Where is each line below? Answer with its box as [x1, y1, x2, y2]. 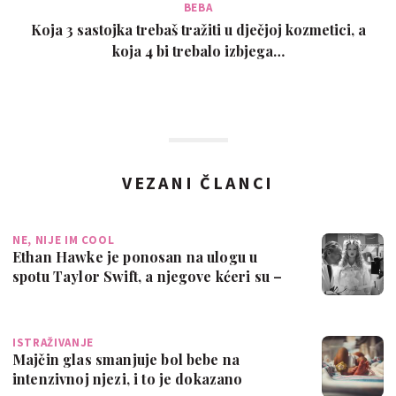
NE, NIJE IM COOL [12, 232, 115, 247]
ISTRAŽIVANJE [12, 334, 94, 350]
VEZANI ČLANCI [121, 171, 275, 194]
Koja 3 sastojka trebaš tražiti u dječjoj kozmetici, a [30, 19, 366, 39]
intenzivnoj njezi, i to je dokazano [12, 369, 243, 388]
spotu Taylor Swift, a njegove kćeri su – [12, 266, 283, 286]
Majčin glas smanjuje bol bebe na [12, 349, 240, 369]
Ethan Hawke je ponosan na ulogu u [12, 247, 258, 266]
